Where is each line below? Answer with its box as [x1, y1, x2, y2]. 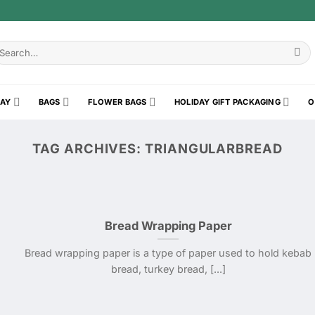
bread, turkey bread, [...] [110, 263, 226, 276]
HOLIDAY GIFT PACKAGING [174, 97, 281, 107]
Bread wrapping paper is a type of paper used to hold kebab [25, 247, 312, 259]
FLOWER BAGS [88, 97, 147, 107]
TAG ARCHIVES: [32, 141, 146, 156]
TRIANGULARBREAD [145, 141, 283, 156]
